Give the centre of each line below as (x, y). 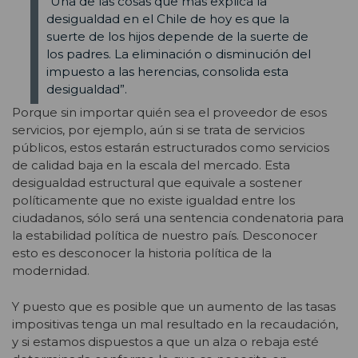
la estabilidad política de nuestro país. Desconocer (165, 236)
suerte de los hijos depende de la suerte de (177, 36)
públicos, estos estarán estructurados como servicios (171, 148)
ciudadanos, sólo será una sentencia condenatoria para (178, 218)
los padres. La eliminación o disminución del (178, 54)
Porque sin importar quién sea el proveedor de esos (169, 113)
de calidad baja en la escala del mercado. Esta (151, 165)
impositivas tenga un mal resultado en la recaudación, (175, 324)
